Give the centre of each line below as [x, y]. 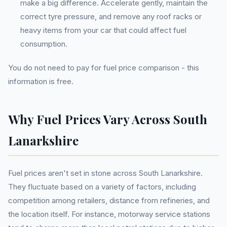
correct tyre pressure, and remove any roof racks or [111, 16]
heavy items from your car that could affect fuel [103, 30]
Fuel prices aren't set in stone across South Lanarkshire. [105, 173]
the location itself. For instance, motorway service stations [109, 214]
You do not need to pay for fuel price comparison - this [104, 68]
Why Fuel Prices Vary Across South [108, 119]
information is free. [41, 81]
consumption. [44, 44]
